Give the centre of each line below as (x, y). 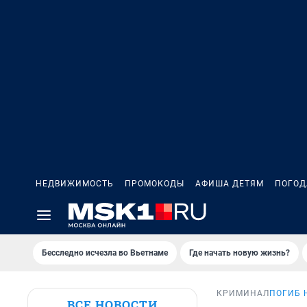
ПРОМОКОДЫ (155, 184)
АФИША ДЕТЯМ (230, 184)
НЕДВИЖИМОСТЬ (75, 184)
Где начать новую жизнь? (240, 253)
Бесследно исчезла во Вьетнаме (105, 253)
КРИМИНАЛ (243, 294)
